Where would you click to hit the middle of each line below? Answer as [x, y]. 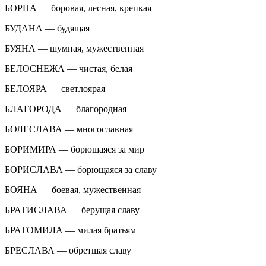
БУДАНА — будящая [47, 28]
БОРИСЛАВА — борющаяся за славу [81, 169]
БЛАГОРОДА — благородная [66, 109]
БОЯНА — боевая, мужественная [73, 189]
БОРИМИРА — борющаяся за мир [75, 149]
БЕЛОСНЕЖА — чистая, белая [69, 68]
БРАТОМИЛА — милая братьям [70, 230]
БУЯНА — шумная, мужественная [74, 48]
